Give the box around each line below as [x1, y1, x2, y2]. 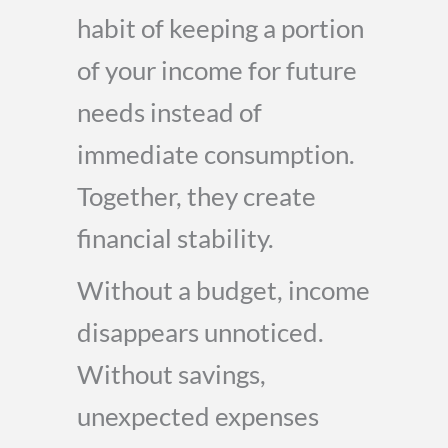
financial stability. [77, 223, 274, 253]
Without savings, [77, 359, 266, 389]
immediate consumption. [77, 139, 355, 169]
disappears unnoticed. [77, 317, 324, 347]
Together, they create [77, 181, 316, 211]
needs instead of [77, 97, 262, 127]
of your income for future [77, 55, 357, 85]
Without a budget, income [77, 275, 370, 305]
